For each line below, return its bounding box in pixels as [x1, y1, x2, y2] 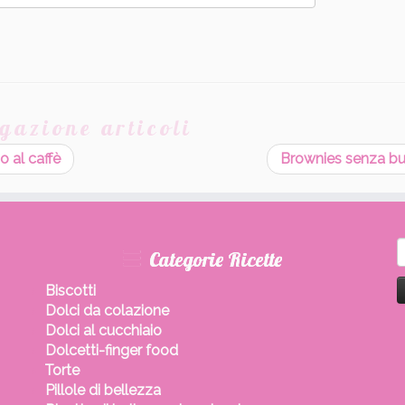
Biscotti [45, 281, 96, 299]
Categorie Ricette [149, 246, 282, 272]
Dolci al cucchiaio [45, 321, 162, 339]
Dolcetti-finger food [45, 341, 178, 359]
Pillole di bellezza [45, 381, 161, 399]
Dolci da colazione [45, 301, 169, 319]
